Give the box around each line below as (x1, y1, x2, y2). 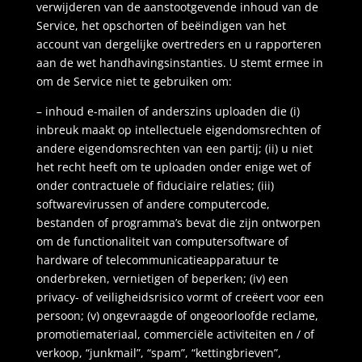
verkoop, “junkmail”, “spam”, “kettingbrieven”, (36, 345, 281, 360)
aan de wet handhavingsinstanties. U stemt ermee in (36, 55, 323, 70)
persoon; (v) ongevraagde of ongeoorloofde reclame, (36, 308, 318, 323)
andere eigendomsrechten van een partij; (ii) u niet (36, 141, 313, 156)
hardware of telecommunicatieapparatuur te (36, 252, 279, 267)
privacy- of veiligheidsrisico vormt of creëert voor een (36, 289, 324, 305)
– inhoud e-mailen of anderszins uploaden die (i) (36, 103, 300, 119)
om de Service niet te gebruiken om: (36, 74, 232, 89)
